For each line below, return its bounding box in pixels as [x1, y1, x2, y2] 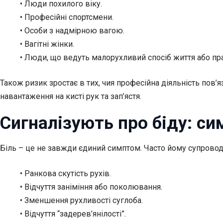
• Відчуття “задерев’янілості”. [20, 209, 126, 219]
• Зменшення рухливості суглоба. [20, 196, 143, 206]
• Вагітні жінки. [20, 39, 74, 49]
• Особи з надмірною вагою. [20, 25, 124, 35]
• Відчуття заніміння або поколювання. [20, 182, 162, 192]
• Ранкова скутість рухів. [20, 169, 111, 179]
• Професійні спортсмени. [20, 12, 113, 22]
